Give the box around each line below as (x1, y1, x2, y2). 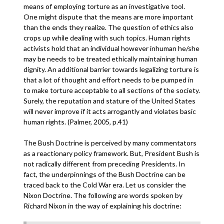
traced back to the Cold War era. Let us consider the (23, 180, 186, 189)
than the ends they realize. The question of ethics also (23, 23, 194, 31)
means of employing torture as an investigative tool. (23, 2, 185, 10)
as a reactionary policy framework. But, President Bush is (23, 149, 200, 157)
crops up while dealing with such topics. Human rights (23, 33, 191, 42)
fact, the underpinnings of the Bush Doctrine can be (23, 170, 186, 178)
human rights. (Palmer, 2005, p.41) (23, 117, 128, 126)
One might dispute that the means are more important (23, 12, 194, 21)
